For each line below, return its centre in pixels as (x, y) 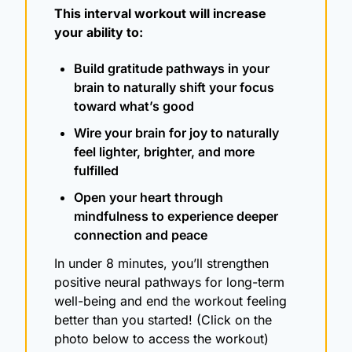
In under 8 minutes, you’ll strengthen (161, 263)
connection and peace (141, 235)
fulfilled (96, 170)
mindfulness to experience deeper (176, 216)
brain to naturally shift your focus (174, 87)
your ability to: (99, 32)
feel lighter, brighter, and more (164, 151)
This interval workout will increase (160, 13)
